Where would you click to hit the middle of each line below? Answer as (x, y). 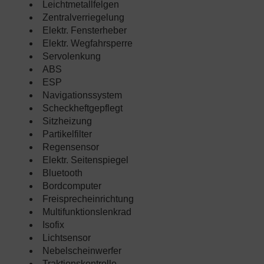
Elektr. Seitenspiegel (85, 160)
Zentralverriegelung (83, 18)
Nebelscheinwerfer (82, 251)
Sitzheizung (67, 121)
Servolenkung (72, 57)
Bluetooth (62, 173)
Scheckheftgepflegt (82, 108)
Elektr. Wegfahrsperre (88, 44)
